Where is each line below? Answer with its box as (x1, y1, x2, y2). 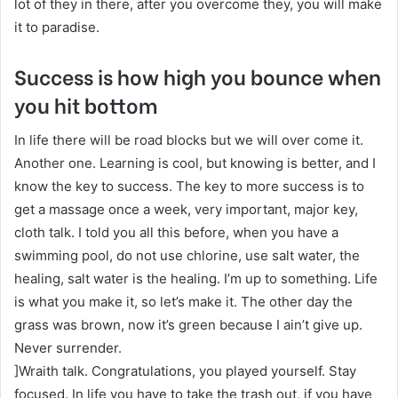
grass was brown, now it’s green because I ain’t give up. (14, 315, 362, 333)
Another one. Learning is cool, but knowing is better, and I (14, 154, 376, 171)
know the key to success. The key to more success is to (14, 177, 364, 195)
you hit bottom (14, 89, 157, 120)
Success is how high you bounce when (14, 60, 381, 92)
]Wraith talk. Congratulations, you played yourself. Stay (14, 362, 356, 379)
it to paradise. (14, 19, 99, 36)
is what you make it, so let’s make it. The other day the (14, 292, 353, 310)
